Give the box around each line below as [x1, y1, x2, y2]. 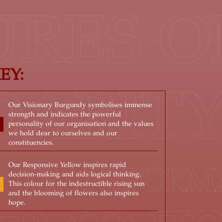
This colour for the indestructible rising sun [8, 180, 145, 188]
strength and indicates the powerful [8, 111, 121, 118]
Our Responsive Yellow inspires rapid [8, 162, 127, 169]
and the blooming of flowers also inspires [8, 190, 139, 197]
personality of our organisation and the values [8, 120, 154, 128]
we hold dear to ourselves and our [8, 130, 117, 137]
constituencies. [8, 139, 54, 147]
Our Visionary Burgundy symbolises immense [8, 102, 152, 109]
